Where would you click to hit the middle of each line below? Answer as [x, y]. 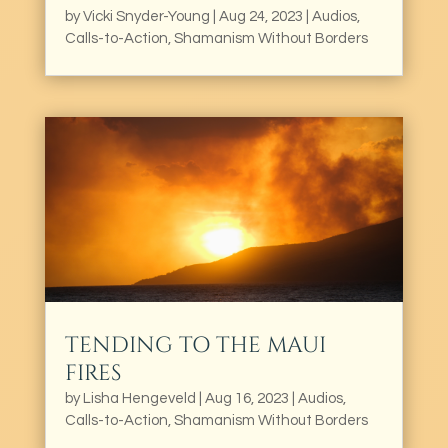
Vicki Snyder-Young [146, 16]
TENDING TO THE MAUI [195, 345]
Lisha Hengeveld [139, 398]
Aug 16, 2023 [246, 398]
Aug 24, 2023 [260, 16]
